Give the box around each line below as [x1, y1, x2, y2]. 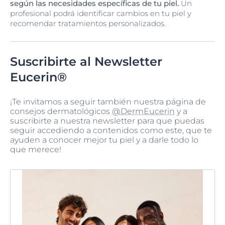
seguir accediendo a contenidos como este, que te [10, 125, 212, 135]
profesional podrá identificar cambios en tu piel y [10, 8, 191, 18]
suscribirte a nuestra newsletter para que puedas [10, 116, 204, 126]
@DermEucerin [112, 106, 175, 116]
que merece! [10, 144, 61, 154]
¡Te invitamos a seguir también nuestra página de [10, 96, 206, 106]
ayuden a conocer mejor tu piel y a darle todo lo [10, 135, 198, 145]
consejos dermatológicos [10, 106, 112, 116]
